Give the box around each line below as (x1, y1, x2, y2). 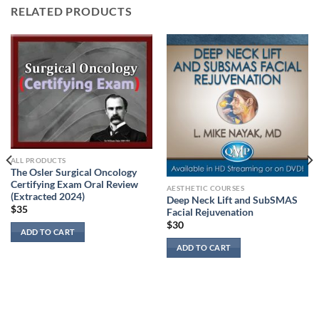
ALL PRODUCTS (10, 156, 66, 165)
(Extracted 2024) (10, 190, 85, 202)
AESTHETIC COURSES (166, 184, 245, 193)
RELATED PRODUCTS (11, 4, 132, 19)
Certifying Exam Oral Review (10, 178, 138, 190)
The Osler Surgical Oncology (10, 166, 137, 178)
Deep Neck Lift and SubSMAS (166, 194, 298, 206)
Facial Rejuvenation (166, 206, 253, 218)
